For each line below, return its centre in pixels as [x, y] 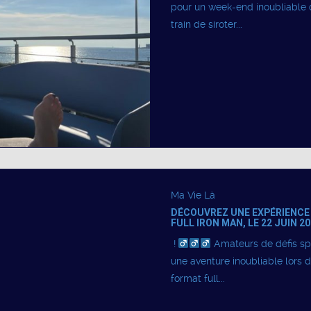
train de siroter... [206, 24]
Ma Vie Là [193, 195]
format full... [197, 278]
